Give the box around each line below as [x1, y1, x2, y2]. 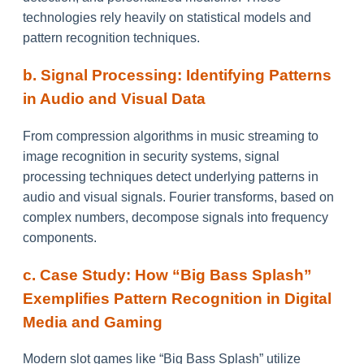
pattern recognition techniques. [23, 31, 200, 45]
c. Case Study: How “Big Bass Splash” [23, 266, 312, 284]
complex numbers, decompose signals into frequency [23, 210, 328, 224]
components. [23, 230, 97, 245]
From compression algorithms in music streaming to [23, 128, 318, 143]
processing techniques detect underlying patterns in [23, 169, 318, 184]
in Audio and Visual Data [23, 90, 206, 108]
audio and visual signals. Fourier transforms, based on [23, 189, 334, 204]
